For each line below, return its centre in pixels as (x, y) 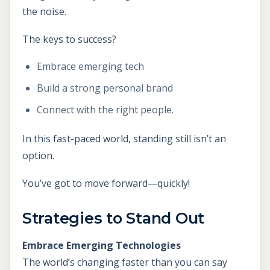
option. (38, 156)
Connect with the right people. (105, 110)
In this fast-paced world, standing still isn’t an (124, 139)
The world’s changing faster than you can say (125, 262)
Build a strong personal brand (105, 88)
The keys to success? (71, 39)
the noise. (44, 12)
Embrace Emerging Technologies (102, 245)
